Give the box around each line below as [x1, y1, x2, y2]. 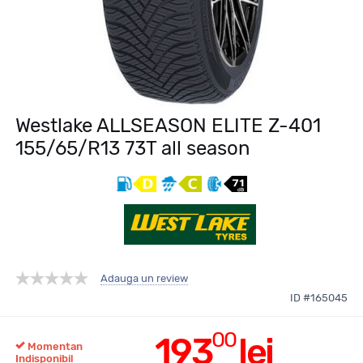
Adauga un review [100, 271, 188, 284]
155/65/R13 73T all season [15, 137, 250, 160]
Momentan [25, 340, 83, 352]
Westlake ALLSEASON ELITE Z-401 [15, 114, 321, 137]
